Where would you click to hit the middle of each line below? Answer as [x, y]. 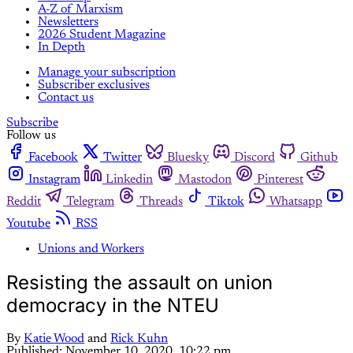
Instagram [54, 180]
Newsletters [68, 22]
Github [319, 158]
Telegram [90, 202]
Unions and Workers [91, 249]
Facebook [53, 158]
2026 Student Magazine [102, 35]
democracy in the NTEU [113, 306]
